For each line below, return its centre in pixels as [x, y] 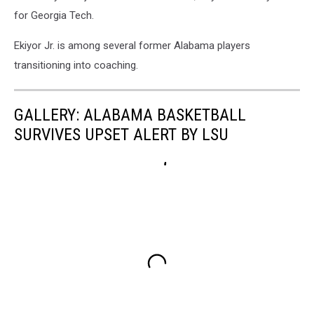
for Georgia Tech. [54, 15]
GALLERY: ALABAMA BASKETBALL [130, 115]
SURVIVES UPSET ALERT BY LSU [121, 135]
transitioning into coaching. [76, 65]
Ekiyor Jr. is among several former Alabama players [132, 46]
